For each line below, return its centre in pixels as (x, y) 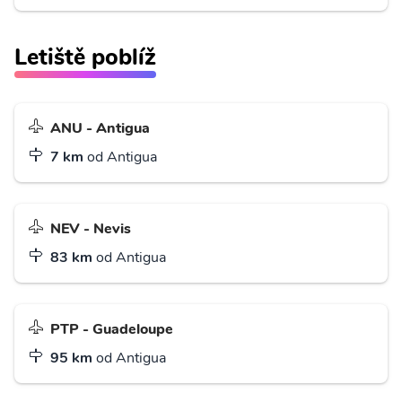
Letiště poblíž (85, 57)
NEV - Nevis (91, 228)
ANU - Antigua (100, 128)
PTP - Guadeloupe (112, 329)
